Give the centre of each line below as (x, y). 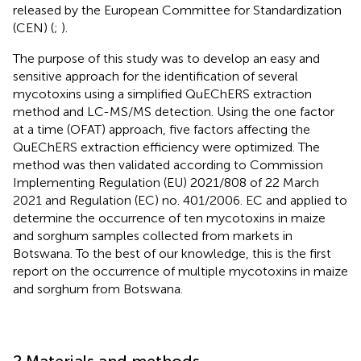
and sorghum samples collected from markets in (153, 235)
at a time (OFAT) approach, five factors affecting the (162, 129)
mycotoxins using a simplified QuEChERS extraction (162, 93)
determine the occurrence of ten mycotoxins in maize (169, 218)
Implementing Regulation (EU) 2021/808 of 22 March (166, 182)
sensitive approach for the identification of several (156, 76)
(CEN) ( (33, 27)
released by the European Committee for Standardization (177, 10)
